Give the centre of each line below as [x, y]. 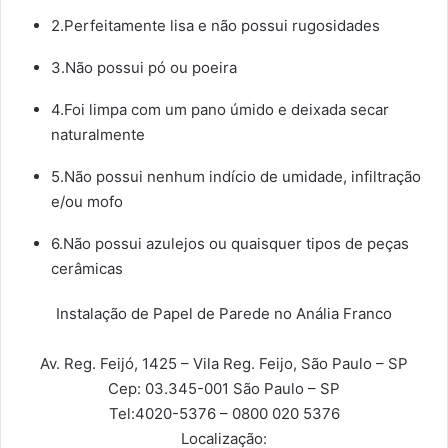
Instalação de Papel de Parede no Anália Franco [224, 314]
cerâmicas [87, 269]
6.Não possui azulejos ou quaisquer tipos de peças [230, 244]
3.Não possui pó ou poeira [144, 68]
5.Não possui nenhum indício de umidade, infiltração [236, 177]
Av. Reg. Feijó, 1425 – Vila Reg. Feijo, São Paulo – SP [224, 364]
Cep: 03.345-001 [168, 389]
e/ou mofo [87, 202]
